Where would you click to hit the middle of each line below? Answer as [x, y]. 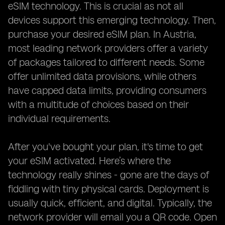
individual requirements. [59, 119]
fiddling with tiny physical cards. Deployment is [108, 189]
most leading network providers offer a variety [108, 48]
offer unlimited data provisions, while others [102, 76]
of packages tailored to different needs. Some [106, 62]
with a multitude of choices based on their [98, 104]
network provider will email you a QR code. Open [113, 217]
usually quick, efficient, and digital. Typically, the [110, 203]
